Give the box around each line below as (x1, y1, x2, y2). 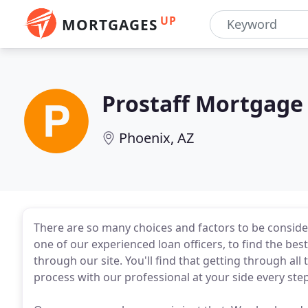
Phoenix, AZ (119, 129, 194, 147)
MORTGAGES (62, 15, 157, 34)
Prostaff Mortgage (102, 89, 303, 118)
